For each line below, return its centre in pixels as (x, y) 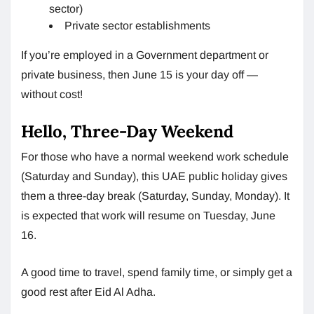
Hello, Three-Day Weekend (127, 131)
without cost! (52, 94)
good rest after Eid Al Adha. (88, 292)
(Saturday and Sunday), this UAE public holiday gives (154, 176)
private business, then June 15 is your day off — (139, 74)
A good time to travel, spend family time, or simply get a (157, 272)
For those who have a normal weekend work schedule (155, 156)
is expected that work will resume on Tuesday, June (148, 215)
